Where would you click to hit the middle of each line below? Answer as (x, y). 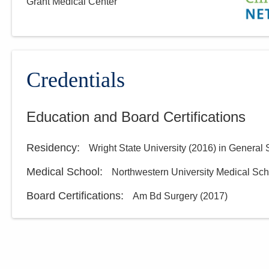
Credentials (76, 80)
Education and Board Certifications (136, 117)
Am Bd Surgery (165, 196)
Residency (52, 148)
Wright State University (138, 148)
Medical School (63, 172)
